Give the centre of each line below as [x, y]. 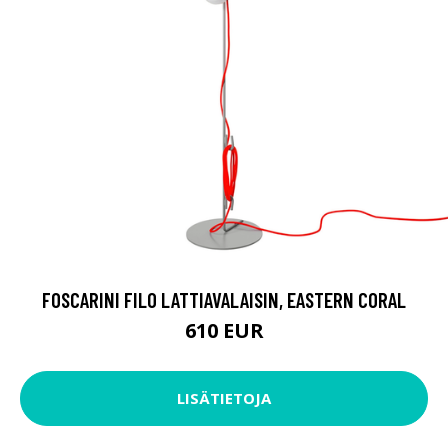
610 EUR [224, 330]
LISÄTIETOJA [224, 398]
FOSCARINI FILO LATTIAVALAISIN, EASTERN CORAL [224, 299]
